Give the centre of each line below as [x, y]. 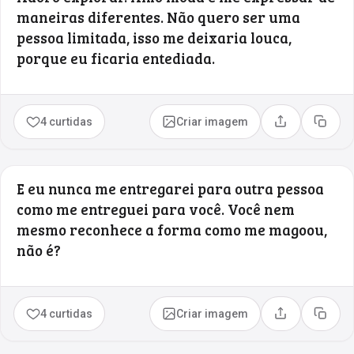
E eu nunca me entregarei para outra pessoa [170, 188]
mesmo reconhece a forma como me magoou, [172, 229]
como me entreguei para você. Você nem [156, 209]
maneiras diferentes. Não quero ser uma [158, 17]
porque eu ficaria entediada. [116, 58]
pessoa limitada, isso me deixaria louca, [154, 37]
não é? [39, 250]
